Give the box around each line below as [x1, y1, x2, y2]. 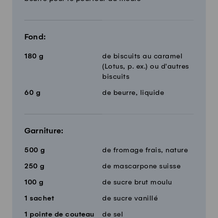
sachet [27, 194, 54, 202]
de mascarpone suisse [102, 162, 181, 170]
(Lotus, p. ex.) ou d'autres [102, 62, 189, 71]
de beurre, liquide [102, 89, 164, 97]
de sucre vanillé [102, 194, 158, 202]
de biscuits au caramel [102, 52, 182, 60]
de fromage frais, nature [102, 146, 188, 154]
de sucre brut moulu [102, 178, 172, 186]
